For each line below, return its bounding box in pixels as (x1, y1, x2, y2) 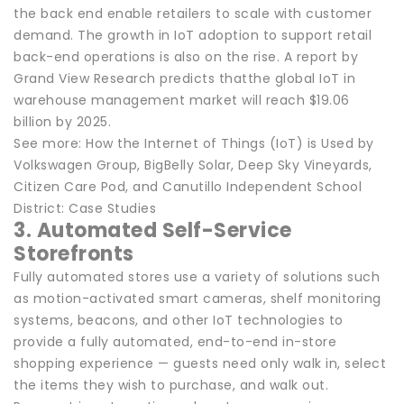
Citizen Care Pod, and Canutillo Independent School (14, 177, 362, 196)
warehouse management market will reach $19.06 (14, 90, 350, 109)
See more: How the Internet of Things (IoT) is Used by (14, 133, 374, 152)
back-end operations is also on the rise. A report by (14, 47, 358, 66)
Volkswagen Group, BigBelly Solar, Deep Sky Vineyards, (14, 155, 372, 174)
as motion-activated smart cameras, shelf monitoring (14, 289, 381, 308)
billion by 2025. (14, 112, 111, 131)
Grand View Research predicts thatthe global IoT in (14, 69, 355, 87)
